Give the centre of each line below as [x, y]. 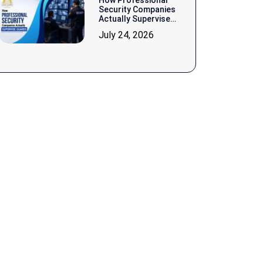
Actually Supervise [134, 19]
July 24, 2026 [126, 35]
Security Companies [137, 9]
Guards [113, 28]
